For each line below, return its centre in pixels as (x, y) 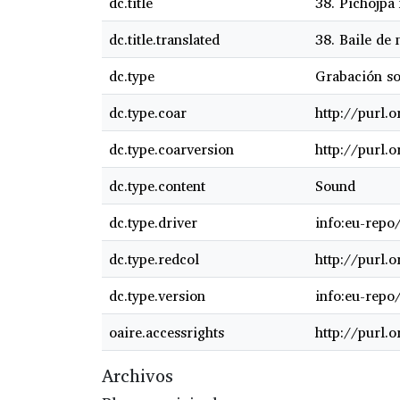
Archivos (137, 376)
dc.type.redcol (154, 259)
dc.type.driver (153, 223)
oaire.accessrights (167, 333)
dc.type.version (157, 296)
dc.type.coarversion (171, 150)
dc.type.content (157, 186)
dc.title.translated (164, 40)
